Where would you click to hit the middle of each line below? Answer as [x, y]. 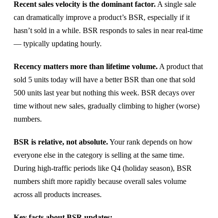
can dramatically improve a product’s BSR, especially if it [102, 17]
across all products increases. [58, 194]
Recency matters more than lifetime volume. [86, 66]
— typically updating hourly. [58, 43]
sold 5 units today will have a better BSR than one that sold [104, 79]
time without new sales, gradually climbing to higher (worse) [107, 106]
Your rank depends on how [150, 142]
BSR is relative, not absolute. [61, 142]
